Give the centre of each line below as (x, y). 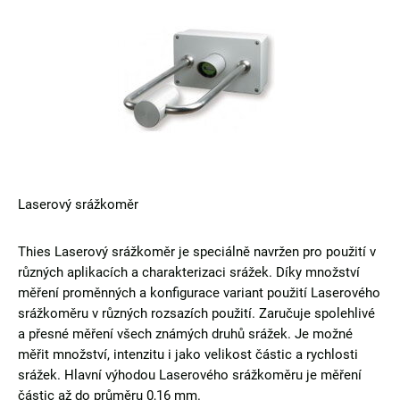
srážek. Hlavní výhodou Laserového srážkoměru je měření (190, 375)
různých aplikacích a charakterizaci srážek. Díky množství (189, 272)
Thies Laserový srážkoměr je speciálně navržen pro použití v (197, 252)
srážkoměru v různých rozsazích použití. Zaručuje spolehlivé (196, 313)
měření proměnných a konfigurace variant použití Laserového (199, 293)
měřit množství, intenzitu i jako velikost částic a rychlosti (188, 354)
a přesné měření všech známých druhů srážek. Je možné (185, 334)
